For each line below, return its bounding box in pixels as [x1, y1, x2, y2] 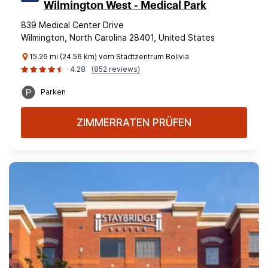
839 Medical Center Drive [21, 20, 124, 30]
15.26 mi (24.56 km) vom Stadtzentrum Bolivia [29, 52, 189, 61]
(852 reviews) [92, 65, 140, 74]
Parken [41, 87, 66, 96]
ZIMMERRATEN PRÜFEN [77, 117, 191, 129]
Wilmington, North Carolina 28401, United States [21, 32, 215, 42]
